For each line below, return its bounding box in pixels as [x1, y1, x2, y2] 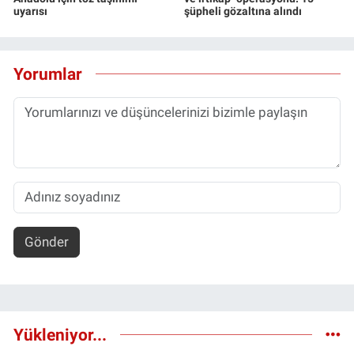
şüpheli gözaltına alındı [183, 4, 302, 17]
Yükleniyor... [13, 325, 107, 345]
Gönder [24, 233, 69, 250]
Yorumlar [13, 64, 82, 85]
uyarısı [13, 4, 47, 17]
